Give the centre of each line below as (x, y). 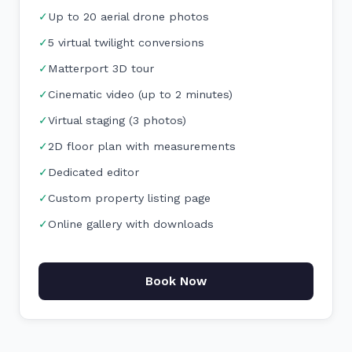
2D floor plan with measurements (142, 146)
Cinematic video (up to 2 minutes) (140, 94)
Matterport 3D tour (101, 68)
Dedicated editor (93, 172)
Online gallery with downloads (131, 224)
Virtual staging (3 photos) (117, 120)
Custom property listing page (129, 198)
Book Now (176, 281)
